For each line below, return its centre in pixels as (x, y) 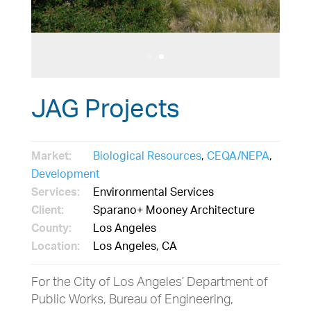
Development (65, 175)
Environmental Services (152, 193)
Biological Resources (147, 157)
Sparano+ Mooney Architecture (172, 211)
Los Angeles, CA (133, 247)
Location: (55, 247)
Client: (47, 211)
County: (51, 229)
